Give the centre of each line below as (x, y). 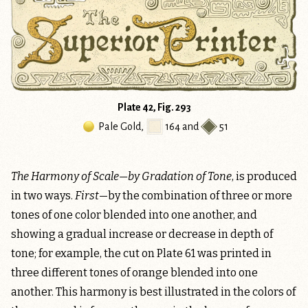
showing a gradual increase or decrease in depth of (142, 234)
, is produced (264, 177)
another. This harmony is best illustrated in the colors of (153, 292)
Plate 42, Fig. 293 (154, 108)
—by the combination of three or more (196, 196)
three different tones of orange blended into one (134, 273)
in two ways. (43, 196)
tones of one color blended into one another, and (134, 215)
